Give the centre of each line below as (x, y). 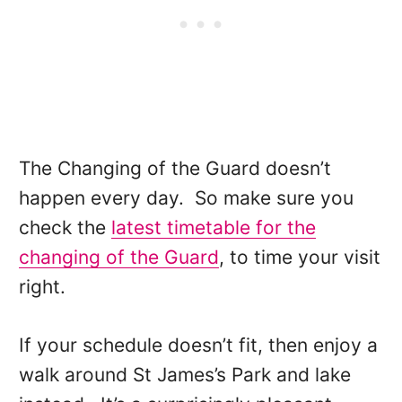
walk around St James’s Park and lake (184, 375)
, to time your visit (299, 258)
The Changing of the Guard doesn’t (175, 169)
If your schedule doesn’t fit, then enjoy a (198, 345)
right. (42, 287)
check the (65, 228)
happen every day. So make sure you (186, 198)
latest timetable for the (213, 228)
